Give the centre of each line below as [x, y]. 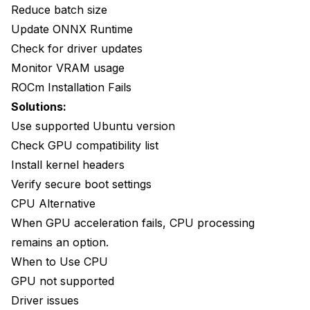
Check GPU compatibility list [85, 146]
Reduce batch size [59, 10]
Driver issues [45, 301]
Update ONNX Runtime [72, 29]
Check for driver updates [77, 49]
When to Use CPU [60, 262]
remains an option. [60, 243]
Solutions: [39, 107]
